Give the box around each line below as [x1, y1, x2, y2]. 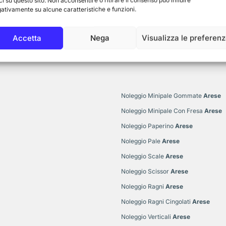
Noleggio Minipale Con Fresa [121, 106, 203, 115]
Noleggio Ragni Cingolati [121, 197, 191, 205]
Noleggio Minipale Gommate [121, 91, 202, 99]
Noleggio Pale [121, 137, 160, 145]
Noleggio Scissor [121, 167, 169, 175]
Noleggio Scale [121, 152, 164, 160]
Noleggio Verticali [121, 212, 171, 220]
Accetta [12, 33, 41, 42]
